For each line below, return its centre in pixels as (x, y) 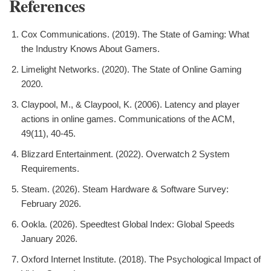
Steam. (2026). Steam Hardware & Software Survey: (125, 189)
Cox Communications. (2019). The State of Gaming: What (135, 34)
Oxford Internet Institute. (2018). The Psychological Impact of (141, 260)
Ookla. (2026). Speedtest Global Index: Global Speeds (128, 224)
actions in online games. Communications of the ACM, (128, 119)
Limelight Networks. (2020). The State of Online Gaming (131, 70)
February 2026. (51, 204)
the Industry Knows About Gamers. (90, 49)
